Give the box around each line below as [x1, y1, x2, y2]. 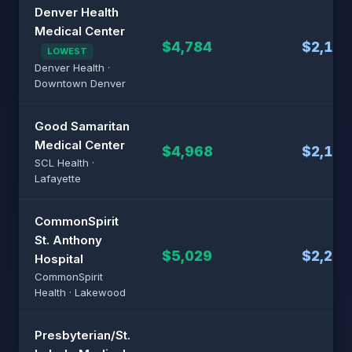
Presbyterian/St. [35, 328, 130, 343]
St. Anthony [35, 233, 102, 247]
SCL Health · [35, 156, 94, 169]
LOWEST [47, 46, 87, 57]
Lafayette [35, 172, 81, 185]
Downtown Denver [35, 77, 126, 90]
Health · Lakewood [35, 286, 126, 299]
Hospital [35, 251, 83, 266]
